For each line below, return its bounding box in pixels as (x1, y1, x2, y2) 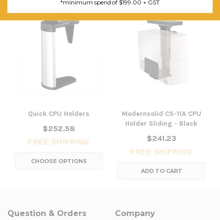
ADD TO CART (140, 167, 182, 174)
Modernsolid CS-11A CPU (121, 109, 201, 118)
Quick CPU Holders (28, 109, 89, 118)
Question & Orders (7, 208, 86, 218)
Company (115, 208, 155, 218)
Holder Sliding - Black (125, 119, 197, 128)
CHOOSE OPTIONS (30, 157, 87, 165)
